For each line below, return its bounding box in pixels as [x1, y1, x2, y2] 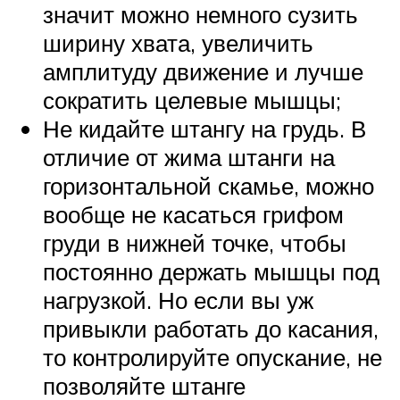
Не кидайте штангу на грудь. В [43, 113, 366, 143]
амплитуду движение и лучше [43, 56, 363, 86]
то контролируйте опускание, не [43, 342, 382, 371]
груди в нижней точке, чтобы [43, 228, 346, 257]
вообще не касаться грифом [43, 199, 344, 229]
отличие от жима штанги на [43, 142, 335, 171]
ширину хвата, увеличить [43, 28, 313, 57]
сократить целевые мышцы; [43, 85, 341, 114]
